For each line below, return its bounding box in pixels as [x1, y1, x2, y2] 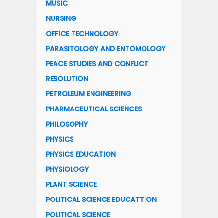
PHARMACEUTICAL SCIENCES [46, 104, 142, 114]
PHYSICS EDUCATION [46, 149, 116, 159]
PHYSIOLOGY [46, 164, 89, 174]
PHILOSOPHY [46, 119, 88, 129]
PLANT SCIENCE [46, 179, 97, 189]
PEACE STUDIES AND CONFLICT [46, 58, 148, 69]
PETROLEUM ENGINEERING [46, 89, 131, 99]
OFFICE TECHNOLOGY [46, 28, 118, 38]
